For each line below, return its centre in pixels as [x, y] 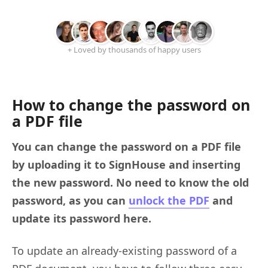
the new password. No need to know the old [130, 182]
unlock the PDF [169, 200]
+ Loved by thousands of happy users [134, 49]
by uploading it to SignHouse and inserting [126, 164]
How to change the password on [131, 104]
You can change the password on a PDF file [127, 146]
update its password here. [82, 218]
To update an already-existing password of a [124, 250]
